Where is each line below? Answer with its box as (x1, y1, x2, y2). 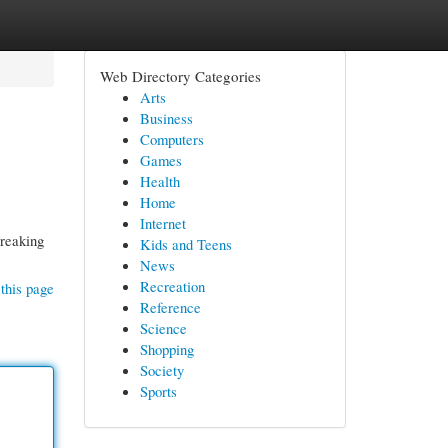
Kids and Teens (139, 234, 232, 254)
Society (139, 360, 184, 380)
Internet (139, 213, 186, 233)
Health (139, 171, 180, 191)
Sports (139, 381, 177, 401)
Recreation (139, 276, 205, 296)
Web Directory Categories (99, 66, 261, 86)
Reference (139, 297, 201, 317)
